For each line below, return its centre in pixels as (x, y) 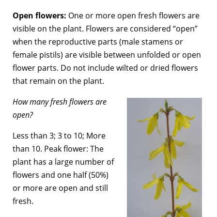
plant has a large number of (63, 162)
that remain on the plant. (58, 81)
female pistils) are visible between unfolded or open (107, 54)
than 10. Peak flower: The (58, 148)
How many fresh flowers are (60, 101)
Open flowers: (39, 15)
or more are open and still (60, 188)
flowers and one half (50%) (61, 175)
